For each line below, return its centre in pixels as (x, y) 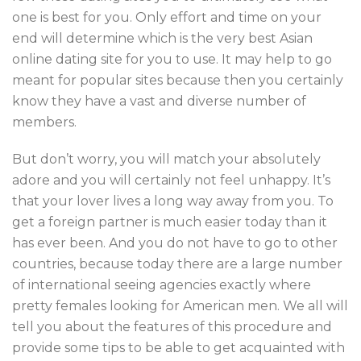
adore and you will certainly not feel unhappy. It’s (171, 180)
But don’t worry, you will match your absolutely (166, 160)
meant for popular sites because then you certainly (178, 81)
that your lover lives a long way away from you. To (173, 201)
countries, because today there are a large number (177, 264)
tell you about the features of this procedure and (172, 327)
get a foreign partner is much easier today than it (170, 222)
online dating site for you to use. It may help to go (172, 60)
